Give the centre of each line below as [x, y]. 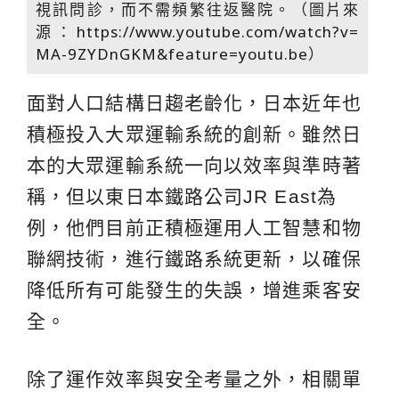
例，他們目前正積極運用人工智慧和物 [194, 228]
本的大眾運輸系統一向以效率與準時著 [194, 166]
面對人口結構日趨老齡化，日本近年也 [194, 103]
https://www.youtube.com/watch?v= [218, 32]
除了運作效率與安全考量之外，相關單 [194, 379]
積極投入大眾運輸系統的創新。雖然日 [194, 134]
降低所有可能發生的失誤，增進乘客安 [194, 290]
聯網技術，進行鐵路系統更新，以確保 [194, 259]
